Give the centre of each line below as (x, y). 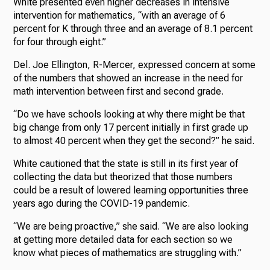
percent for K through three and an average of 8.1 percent (133, 29)
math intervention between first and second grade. (119, 92)
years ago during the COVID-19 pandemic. (102, 204)
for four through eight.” (60, 42)
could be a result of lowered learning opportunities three (131, 190)
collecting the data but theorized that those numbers (123, 177)
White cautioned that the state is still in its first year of (126, 164)
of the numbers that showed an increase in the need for (128, 78)
